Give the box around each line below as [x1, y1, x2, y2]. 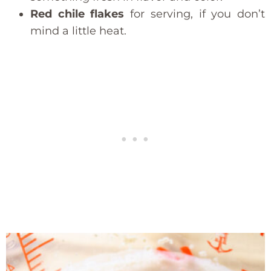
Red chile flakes [30, 7, 125, 21]
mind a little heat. [30, 24, 126, 38]
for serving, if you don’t [124, 7, 266, 21]
